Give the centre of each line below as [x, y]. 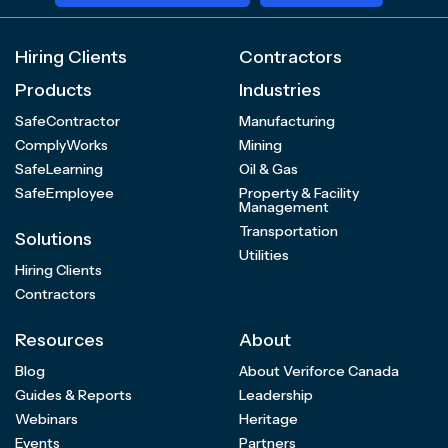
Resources [59, 340]
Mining [260, 145]
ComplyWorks [61, 145]
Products [53, 90]
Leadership [276, 395]
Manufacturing [287, 121]
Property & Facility [299, 193]
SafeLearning [59, 169]
